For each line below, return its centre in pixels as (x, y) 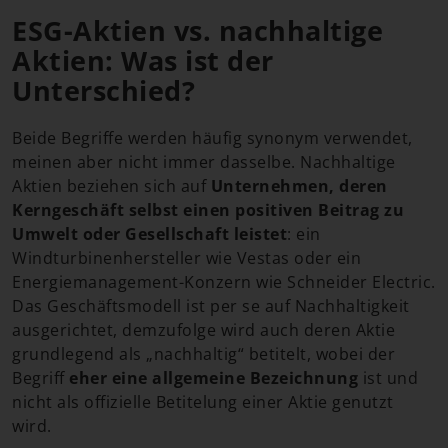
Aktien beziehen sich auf (111, 185)
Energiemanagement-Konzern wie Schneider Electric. (224, 281)
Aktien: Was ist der (143, 60)
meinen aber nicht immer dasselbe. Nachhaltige (204, 161)
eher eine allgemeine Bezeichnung (213, 377)
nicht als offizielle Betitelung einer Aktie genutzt (203, 401)
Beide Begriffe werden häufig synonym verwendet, (212, 137)
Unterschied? (103, 90)
